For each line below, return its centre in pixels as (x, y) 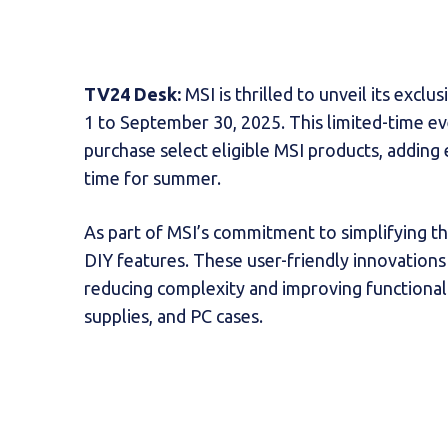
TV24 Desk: (132, 93)
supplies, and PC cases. (173, 315)
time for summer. (152, 177)
